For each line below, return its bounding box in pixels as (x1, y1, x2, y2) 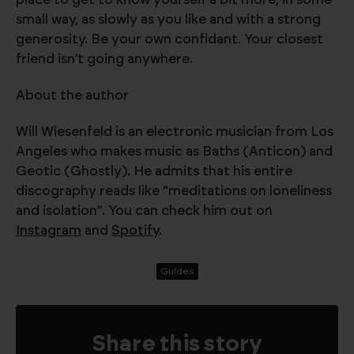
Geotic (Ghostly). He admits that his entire (16, 164, 292, 178)
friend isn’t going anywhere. (16, 51, 193, 66)
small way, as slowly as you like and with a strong (16, 12, 321, 26)
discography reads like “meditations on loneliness (16, 183, 332, 198)
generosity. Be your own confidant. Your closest (16, 32, 323, 46)
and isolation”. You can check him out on (16, 203, 273, 217)
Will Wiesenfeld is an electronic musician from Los (16, 124, 333, 138)
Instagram (16, 223, 81, 237)
